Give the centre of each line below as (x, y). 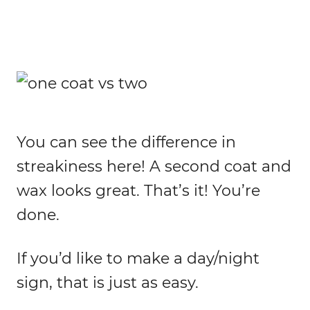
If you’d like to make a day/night (138, 259)
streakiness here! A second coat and (154, 167)
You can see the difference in (126, 143)
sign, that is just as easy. (108, 283)
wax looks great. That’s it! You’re (138, 191)
